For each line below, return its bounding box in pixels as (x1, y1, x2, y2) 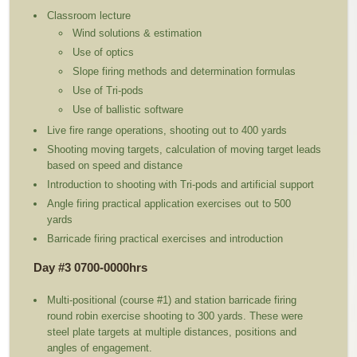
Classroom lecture (47, 10, 131, 22)
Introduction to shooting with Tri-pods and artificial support (47, 178, 321, 191)
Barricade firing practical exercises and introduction (47, 233, 287, 245)
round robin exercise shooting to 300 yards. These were (47, 310, 304, 323)
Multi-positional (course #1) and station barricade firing (47, 294, 297, 307)
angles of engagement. (47, 342, 169, 355)
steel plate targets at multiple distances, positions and (47, 326, 297, 339)
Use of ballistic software (73, 104, 187, 116)
